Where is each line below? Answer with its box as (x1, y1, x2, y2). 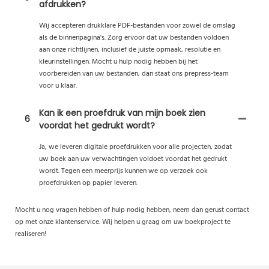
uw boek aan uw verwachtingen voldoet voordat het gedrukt (39, 153, 227, 165)
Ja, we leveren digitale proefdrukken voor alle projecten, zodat (39, 141, 232, 153)
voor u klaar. (39, 79, 77, 92)
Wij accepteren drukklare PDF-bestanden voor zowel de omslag (39, 19, 235, 32)
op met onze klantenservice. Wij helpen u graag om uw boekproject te (15, 216, 231, 228)
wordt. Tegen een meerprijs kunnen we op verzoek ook (39, 165, 208, 177)
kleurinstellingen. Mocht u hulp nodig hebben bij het (39, 55, 198, 68)
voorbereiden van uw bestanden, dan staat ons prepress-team (39, 67, 229, 80)
